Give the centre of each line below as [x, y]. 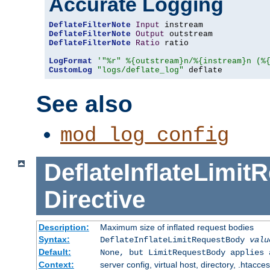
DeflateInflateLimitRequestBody [174, 240]
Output [150, 34]
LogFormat [71, 61]
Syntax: [54, 240]
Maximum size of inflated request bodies [177, 228]
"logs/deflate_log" [140, 70]
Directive [94, 199]
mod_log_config [145, 135]
